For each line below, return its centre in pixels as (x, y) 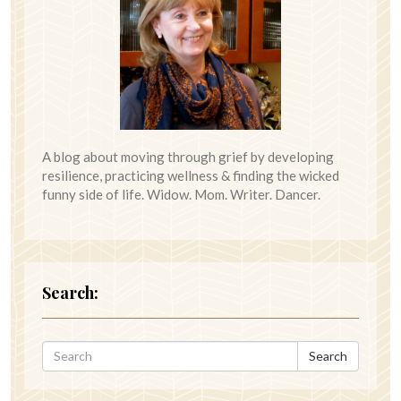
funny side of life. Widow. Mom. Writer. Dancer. (181, 194)
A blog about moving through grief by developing (188, 156)
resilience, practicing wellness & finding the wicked (191, 175)
